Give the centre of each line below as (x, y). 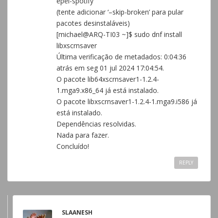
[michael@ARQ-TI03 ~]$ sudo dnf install (119, 34)
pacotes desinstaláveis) (93, 23)
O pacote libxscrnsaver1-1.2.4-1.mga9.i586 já (127, 101)
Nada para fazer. (83, 135)
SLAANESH (77, 212)
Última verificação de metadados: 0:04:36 (121, 57)
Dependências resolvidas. (96, 124)
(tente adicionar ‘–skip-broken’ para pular (120, 12)
